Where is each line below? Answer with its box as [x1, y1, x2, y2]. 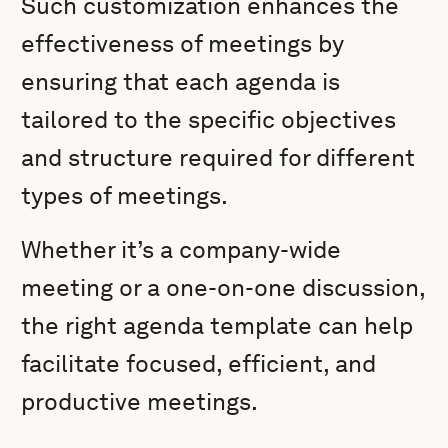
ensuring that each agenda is [21, 67, 341, 96]
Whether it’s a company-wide [21, 235, 342, 264]
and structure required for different [21, 143, 416, 172]
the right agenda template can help [21, 311, 414, 340]
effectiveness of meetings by [21, 29, 345, 58]
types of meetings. [21, 181, 229, 210]
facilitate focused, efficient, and [21, 349, 377, 378]
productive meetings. [21, 387, 259, 416]
